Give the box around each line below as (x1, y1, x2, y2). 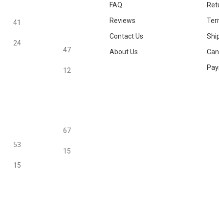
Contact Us (109, 32, 143, 40)
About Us (109, 47, 138, 56)
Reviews (109, 16, 135, 24)
